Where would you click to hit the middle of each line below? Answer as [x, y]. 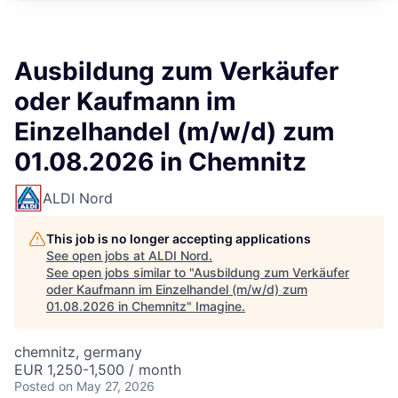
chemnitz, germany [78, 352]
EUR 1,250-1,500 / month [98, 370]
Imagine [219, 306]
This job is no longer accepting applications [179, 239]
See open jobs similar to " [120, 272]
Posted [35, 386]
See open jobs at [97, 255]
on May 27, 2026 [107, 386]
